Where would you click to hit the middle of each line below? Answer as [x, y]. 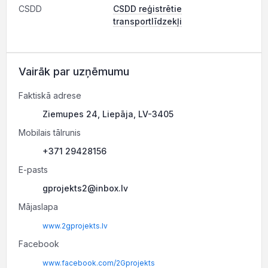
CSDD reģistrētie [147, 9]
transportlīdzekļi [147, 21]
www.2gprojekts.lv [75, 226]
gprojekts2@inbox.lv [85, 188]
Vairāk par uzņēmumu [74, 71]
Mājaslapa [38, 207]
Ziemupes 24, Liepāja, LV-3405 [108, 114]
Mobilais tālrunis [50, 133]
